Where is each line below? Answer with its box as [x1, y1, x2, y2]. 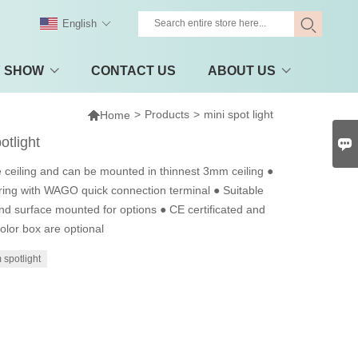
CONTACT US [91, 63, 177, 78]
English [62, 18, 97, 30]
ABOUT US [208, 63, 276, 78]
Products [145, 108, 190, 121]
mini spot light [204, 108, 274, 121]
